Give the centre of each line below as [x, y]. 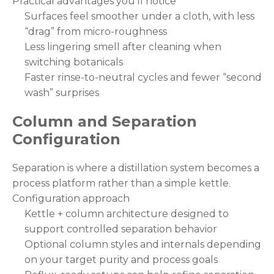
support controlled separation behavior [121, 229]
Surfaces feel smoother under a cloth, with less [139, 16]
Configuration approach [71, 198]
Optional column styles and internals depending [143, 244]
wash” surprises [62, 92]
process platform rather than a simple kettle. [121, 183]
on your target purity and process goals [121, 259]
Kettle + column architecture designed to [127, 213]
